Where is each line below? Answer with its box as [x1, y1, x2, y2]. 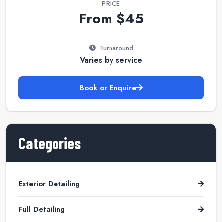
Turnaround [97, 43, 133, 53]
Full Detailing [18, 203, 65, 215]
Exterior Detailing [18, 178, 80, 189]
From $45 [78, 8, 144, 29]
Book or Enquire [79, 82, 136, 93]
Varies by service [80, 54, 142, 66]
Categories [18, 133, 81, 152]
